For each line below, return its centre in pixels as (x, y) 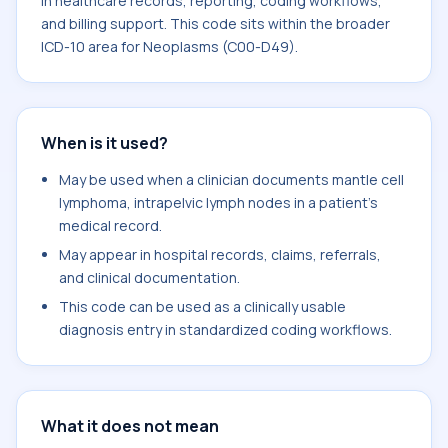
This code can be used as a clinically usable (202, 306)
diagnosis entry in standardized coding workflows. (225, 329)
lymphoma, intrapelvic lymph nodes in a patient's (218, 202)
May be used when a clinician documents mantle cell (231, 179)
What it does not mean (130, 426)
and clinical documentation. (149, 277)
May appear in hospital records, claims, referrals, (220, 254)
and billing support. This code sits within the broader (215, 23)
